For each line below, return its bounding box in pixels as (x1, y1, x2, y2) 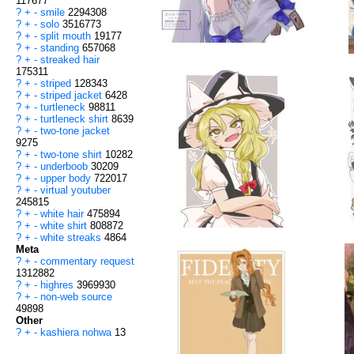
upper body (40, 172, 94, 185)
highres (40, 279, 77, 292)
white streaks (40, 232, 104, 244)
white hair (40, 208, 87, 220)
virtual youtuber (40, 184, 111, 197)
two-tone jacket (40, 125, 110, 137)
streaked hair (40, 54, 100, 66)
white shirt (40, 220, 90, 232)
